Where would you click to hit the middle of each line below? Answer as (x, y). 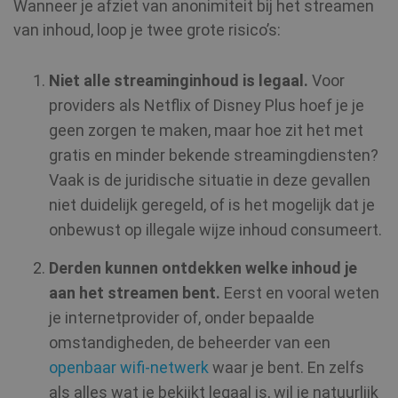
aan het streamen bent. (136, 293)
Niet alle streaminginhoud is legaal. (179, 80)
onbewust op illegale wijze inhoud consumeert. (215, 230)
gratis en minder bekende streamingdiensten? (214, 155)
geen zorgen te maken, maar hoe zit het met (206, 130)
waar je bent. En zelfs (287, 367)
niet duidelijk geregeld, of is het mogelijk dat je (212, 205)
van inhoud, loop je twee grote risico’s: (147, 30)
